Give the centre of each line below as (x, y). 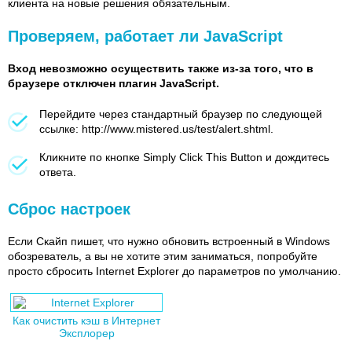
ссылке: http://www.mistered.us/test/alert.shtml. (156, 128)
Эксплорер (86, 333)
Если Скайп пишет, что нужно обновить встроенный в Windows (169, 241)
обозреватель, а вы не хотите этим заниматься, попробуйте (163, 256)
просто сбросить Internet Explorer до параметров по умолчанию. (174, 271)
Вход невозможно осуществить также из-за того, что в (161, 68)
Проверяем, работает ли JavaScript (145, 36)
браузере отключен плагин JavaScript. (114, 83)
